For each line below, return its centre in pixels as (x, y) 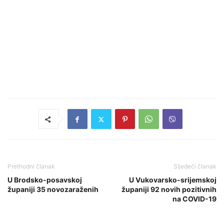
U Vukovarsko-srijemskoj (173, 180)
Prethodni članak (31, 166)
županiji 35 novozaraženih (53, 189)
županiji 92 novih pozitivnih (169, 189)
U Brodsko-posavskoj (45, 180)
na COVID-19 (194, 199)
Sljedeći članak (195, 166)
